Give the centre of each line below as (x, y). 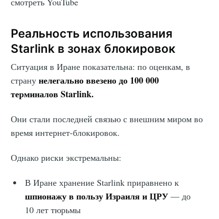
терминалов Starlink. (53, 94)
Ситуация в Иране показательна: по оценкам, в (101, 66)
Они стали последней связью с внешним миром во (107, 119)
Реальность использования (92, 33)
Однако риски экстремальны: (66, 157)
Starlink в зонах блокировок (93, 48)
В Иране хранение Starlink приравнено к (102, 182)
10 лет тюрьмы (53, 209)
